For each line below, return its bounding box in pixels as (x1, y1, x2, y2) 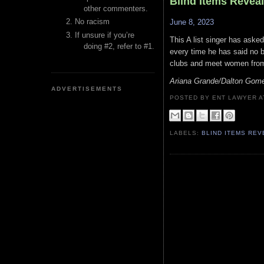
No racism (75, 17, 110, 27)
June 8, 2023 (170, 18, 214, 27)
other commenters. (84, 4, 148, 13)
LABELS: (170, 129, 202, 136)
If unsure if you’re (75, 30, 134, 39)
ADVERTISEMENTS (51, 85, 123, 92)
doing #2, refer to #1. (84, 41, 154, 51)
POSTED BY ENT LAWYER (170, 94, 259, 101)
